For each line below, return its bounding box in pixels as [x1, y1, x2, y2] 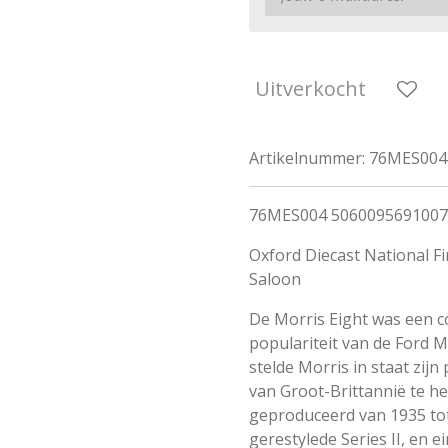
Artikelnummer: [249, 147, 365, 170]
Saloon [249, 268, 301, 291]
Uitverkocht [255, 75, 366, 103]
